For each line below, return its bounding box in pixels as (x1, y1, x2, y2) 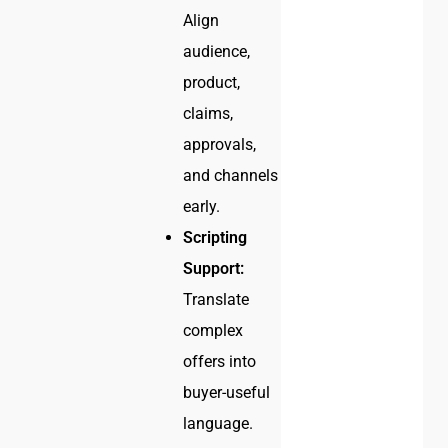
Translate (183, 290, 250, 310)
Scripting (183, 228, 248, 248)
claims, (183, 104, 234, 124)
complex (183, 321, 244, 341)
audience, (183, 42, 251, 62)
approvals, (183, 135, 257, 155)
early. (183, 197, 221, 217)
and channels (183, 166, 279, 186)
